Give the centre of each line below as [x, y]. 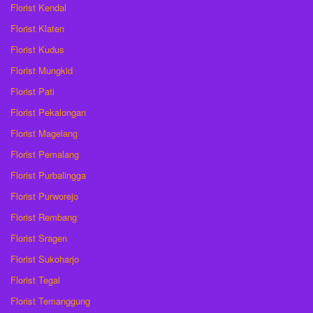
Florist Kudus [37, 49]
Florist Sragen [39, 238]
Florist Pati [32, 91]
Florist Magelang [44, 133]
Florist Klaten [37, 28]
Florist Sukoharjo [45, 259]
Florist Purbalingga [48, 175]
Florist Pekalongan [48, 112]
